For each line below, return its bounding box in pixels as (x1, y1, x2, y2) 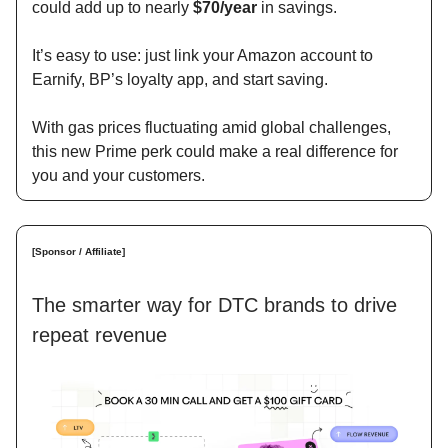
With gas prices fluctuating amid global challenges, (32, 119, 391, 137)
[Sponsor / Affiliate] (32, 246, 125, 258)
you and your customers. (32, 167, 205, 185)
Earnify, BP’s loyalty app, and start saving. (32, 71, 328, 89)
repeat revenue (32, 324, 167, 347)
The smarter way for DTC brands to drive (32, 294, 397, 317)
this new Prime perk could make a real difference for (32, 143, 398, 161)
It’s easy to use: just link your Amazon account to (32, 47, 373, 65)
